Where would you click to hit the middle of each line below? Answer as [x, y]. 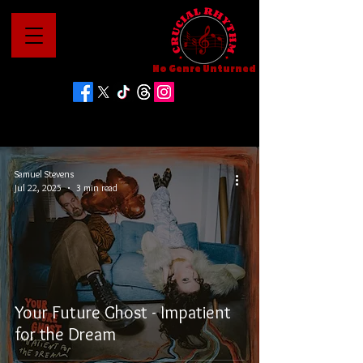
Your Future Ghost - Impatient [123, 312]
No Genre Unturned [204, 69]
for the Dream [65, 334]
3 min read [97, 188]
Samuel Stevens [44, 174]
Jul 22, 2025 [38, 188]
